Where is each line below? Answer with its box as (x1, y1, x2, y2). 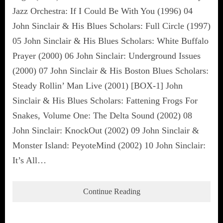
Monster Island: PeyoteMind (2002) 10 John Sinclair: (12, 140, 206, 150)
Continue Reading (83, 187, 140, 196)
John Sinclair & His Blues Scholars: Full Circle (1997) (12, 20, 211, 31)
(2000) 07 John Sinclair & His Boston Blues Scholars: (12, 65, 209, 76)
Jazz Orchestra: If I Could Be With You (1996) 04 (12, 5, 193, 16)
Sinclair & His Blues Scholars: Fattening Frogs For (12, 95, 198, 106)
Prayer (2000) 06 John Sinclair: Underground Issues (12, 50, 201, 61)
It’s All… (12, 155, 46, 165)
